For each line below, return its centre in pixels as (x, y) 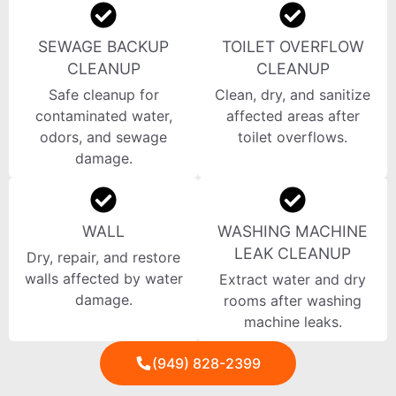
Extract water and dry (293, 280)
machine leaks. (293, 322)
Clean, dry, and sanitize (293, 95)
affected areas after (293, 116)
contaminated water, (103, 116)
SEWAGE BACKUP (103, 47)
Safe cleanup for (103, 95)
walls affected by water (103, 279)
